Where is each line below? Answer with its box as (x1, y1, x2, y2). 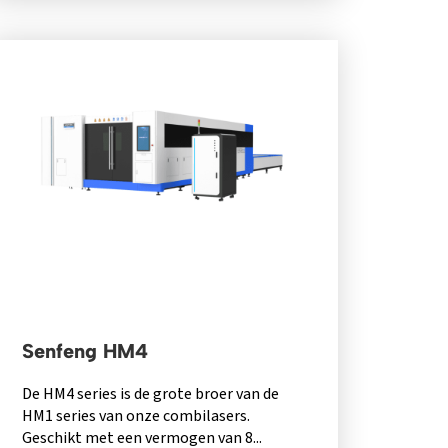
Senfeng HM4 (22, 338, 149, 363)
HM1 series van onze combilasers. (22, 404, 251, 427)
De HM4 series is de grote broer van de (22, 382, 280, 405)
